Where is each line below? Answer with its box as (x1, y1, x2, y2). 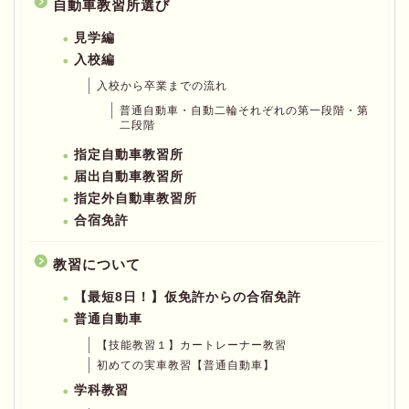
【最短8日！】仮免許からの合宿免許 (74, 290, 301, 305)
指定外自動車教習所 (74, 192, 197, 206)
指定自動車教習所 (74, 148, 184, 163)
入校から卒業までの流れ (97, 79, 227, 93)
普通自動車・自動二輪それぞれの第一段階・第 (120, 104, 369, 118)
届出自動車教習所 (74, 170, 184, 184)
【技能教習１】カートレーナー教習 (97, 339, 287, 352)
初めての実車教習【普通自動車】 (97, 359, 275, 372)
